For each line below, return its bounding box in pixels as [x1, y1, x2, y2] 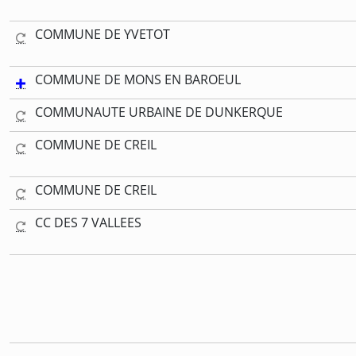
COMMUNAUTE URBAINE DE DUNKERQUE [35, 103, 283, 121]
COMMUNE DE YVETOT [35, 25, 170, 43]
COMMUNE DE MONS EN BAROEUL [35, 70, 241, 88]
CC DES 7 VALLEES [35, 213, 141, 231]
